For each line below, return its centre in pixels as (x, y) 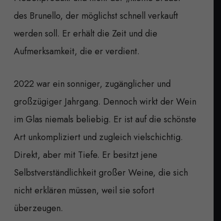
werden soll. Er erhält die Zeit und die (86, 33)
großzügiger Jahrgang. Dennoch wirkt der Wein (105, 101)
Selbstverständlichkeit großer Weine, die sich (101, 172)
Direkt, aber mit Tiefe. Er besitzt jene (86, 155)
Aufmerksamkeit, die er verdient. (77, 51)
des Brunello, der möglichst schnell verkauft (96, 16)
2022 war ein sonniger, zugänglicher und (92, 84)
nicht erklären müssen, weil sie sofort (84, 190)
